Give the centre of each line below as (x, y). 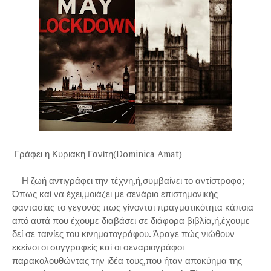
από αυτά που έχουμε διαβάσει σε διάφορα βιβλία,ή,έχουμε (131, 220)
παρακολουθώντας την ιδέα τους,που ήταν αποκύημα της (127, 260)
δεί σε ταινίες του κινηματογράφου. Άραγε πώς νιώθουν (123, 233)
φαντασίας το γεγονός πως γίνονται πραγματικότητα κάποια (133, 207)
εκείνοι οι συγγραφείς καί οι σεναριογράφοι (98, 247)
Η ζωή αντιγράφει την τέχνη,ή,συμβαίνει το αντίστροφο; (128, 180)
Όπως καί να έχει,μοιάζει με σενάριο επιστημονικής (115, 194)
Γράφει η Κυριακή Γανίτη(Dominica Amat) (97, 154)
